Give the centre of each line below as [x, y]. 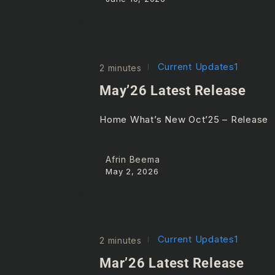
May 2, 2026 [132, 172]
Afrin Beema [133, 160]
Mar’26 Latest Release [172, 263]
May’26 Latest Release [173, 90]
